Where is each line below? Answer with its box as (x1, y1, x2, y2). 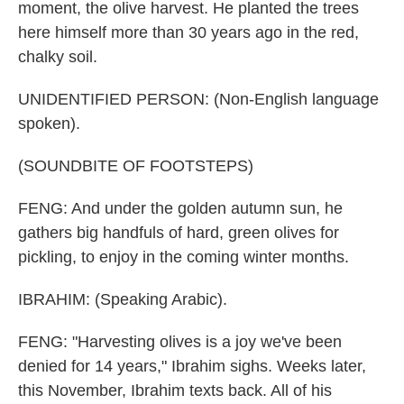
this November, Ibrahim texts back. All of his (18, 381, 332, 399)
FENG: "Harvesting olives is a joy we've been (18, 333, 342, 351)
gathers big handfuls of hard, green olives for (18, 224, 339, 242)
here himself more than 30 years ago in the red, (18, 23, 359, 41)
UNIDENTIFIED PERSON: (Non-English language (18, 90, 379, 108)
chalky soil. (18, 48, 97, 66)
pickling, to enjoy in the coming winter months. (18, 248, 349, 266)
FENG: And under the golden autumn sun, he (18, 199, 343, 217)
